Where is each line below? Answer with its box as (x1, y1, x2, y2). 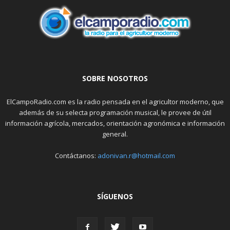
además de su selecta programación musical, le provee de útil (18, 108, 212, 118)
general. (102, 129, 128, 139)
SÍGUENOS (97, 191, 133, 202)
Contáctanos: (55, 151, 98, 161)
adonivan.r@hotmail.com (98, 151, 175, 161)
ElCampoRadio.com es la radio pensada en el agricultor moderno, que (6, 97, 224, 107)
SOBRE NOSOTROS (82, 73, 148, 84)
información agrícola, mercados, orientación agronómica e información (5, 119, 225, 128)
